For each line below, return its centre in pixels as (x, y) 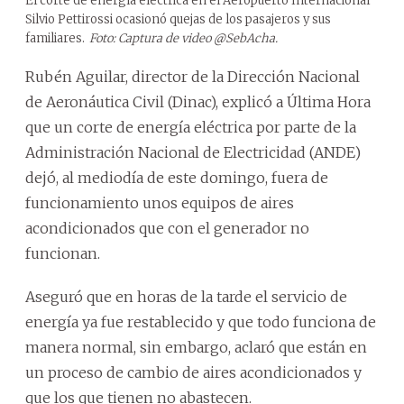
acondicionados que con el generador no (167, 228)
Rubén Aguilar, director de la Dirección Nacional (193, 76)
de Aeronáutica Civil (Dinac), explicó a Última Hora (198, 101)
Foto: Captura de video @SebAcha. (184, 38)
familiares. (55, 38)
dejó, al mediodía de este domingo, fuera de (177, 177)
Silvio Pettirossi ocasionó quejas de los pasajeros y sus (178, 19)
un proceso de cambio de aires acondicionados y (193, 372)
